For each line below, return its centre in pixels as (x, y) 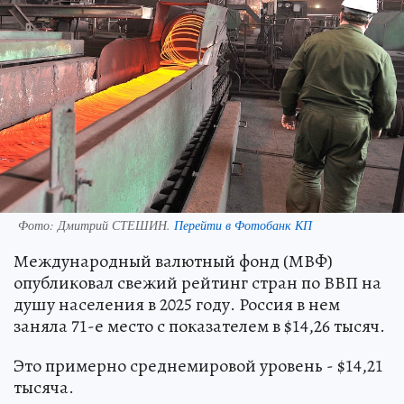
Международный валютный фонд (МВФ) (173, 261)
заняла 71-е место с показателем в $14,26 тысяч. (199, 326)
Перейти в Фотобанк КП (243, 225)
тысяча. (44, 387)
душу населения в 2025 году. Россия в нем (177, 304)
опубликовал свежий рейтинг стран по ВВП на (197, 282)
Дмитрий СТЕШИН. (116, 225)
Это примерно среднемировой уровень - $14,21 (198, 365)
